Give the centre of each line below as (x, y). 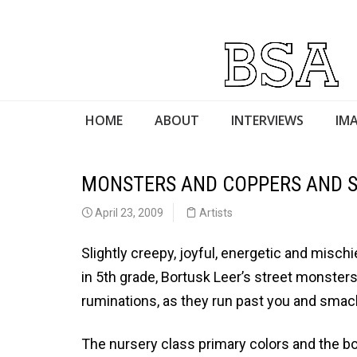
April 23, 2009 (128, 213)
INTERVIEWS (267, 120)
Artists (216, 213)
